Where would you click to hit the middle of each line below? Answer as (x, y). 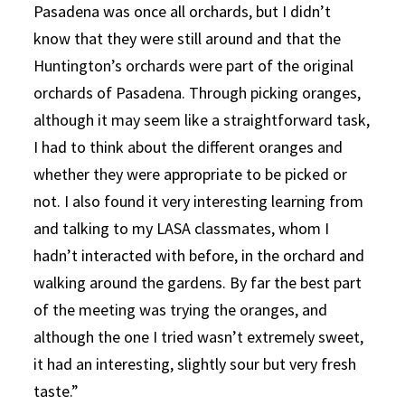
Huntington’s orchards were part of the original (194, 66)
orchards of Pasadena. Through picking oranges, (198, 93)
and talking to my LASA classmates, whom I (182, 229)
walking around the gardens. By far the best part (198, 283)
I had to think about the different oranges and (188, 147)
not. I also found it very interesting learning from (199, 202)
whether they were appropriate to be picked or (191, 174)
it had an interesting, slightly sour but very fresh (195, 364)
